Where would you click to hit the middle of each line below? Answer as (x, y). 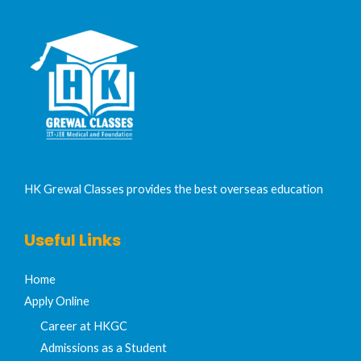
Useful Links (73, 241)
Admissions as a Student (104, 347)
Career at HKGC (84, 326)
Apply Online (57, 301)
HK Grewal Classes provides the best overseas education (174, 189)
